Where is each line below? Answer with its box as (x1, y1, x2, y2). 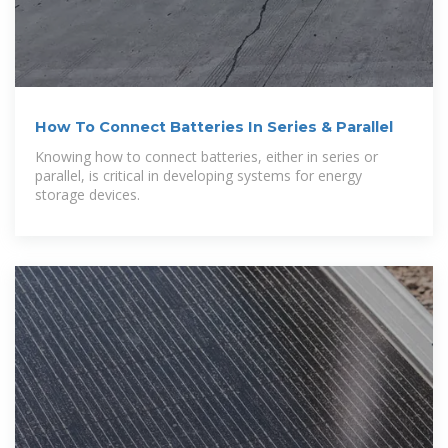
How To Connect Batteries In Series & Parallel (35, 117, 393, 136)
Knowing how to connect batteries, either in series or (35, 146, 378, 166)
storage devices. (35, 184, 140, 204)
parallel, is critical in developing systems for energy (35, 165, 362, 185)
